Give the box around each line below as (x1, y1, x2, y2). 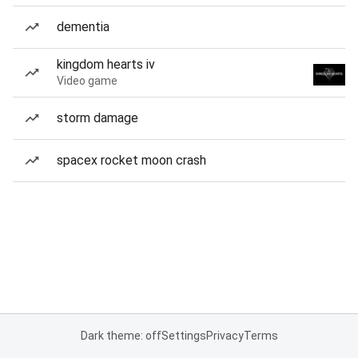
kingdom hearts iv (57, 57, 155, 72)
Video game (57, 74, 117, 87)
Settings (161, 329, 206, 342)
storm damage (57, 110, 138, 125)
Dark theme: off (80, 329, 161, 342)
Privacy (205, 329, 244, 342)
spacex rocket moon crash (57, 153, 206, 168)
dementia (57, 19, 109, 34)
